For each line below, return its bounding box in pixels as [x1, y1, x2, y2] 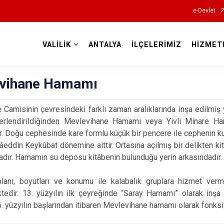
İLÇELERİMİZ [131, 40, 181, 49]
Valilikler [91, 49, 133, 62]
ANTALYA [88, 40, 121, 49]
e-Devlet [192, 7, 215, 14]
